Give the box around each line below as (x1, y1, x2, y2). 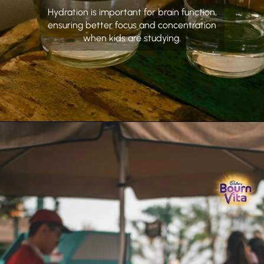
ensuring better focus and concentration (48, 19, 216, 31)
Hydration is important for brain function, (47, 6, 217, 18)
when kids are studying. (83, 32, 181, 44)
